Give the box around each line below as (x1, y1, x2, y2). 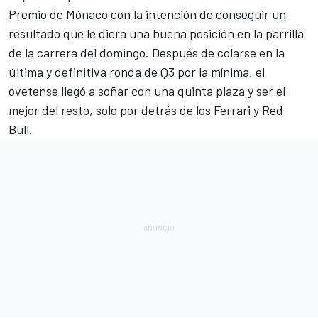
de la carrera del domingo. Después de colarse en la (9, 44, 285, 60)
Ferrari (214, 102, 251, 118)
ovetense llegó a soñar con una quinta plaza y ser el (9, 82, 285, 99)
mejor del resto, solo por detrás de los (9, 102, 214, 118)
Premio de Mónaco (9, 6, 108, 22)
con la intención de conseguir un (108, 6, 286, 22)
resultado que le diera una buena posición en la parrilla (9, 25, 304, 41)
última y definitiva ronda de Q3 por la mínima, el (9, 63, 265, 79)
